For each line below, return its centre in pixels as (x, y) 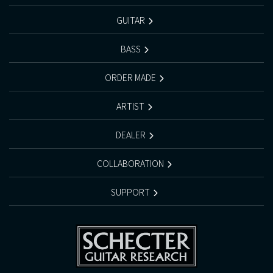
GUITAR (130, 20)
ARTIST (130, 106)
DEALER (130, 134)
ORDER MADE (130, 77)
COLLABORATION (130, 163)
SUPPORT (130, 192)
